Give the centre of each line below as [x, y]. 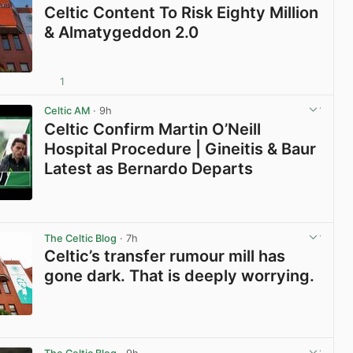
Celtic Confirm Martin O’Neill [153, 129]
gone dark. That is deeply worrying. [180, 275]
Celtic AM [67, 111]
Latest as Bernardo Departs [149, 168]
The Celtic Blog [81, 238]
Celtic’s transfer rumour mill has [165, 256]
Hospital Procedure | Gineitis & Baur [180, 149]
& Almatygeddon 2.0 [122, 33]
